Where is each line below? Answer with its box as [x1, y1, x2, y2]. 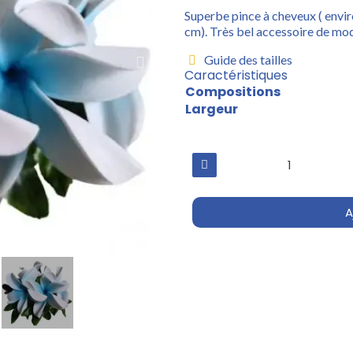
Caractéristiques [184, 65, 288, 84]
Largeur [185, 99, 238, 118]
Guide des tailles [204, 51, 292, 67]
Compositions [185, 82, 281, 101]
